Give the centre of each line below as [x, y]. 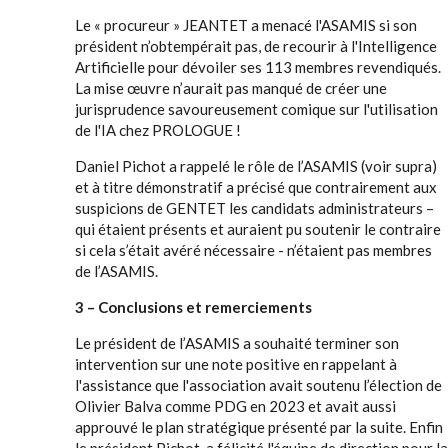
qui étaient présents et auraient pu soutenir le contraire [258, 229]
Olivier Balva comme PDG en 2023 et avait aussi [235, 406]
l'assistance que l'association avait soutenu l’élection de [258, 385]
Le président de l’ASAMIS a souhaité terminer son [237, 343]
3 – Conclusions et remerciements [195, 307]
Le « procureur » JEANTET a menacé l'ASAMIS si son [246, 25]
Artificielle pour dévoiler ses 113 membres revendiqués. [258, 67]
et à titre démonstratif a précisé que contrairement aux [256, 187]
